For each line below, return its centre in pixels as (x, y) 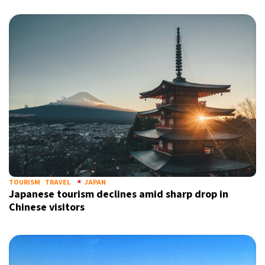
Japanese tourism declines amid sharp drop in (119, 194)
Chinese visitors (47, 207)
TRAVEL (58, 182)
